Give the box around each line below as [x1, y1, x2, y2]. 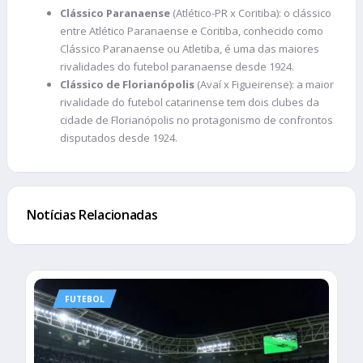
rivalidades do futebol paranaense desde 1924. [60, 59, 294, 75]
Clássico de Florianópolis [60, 77, 194, 92]
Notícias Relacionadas [27, 206, 158, 224]
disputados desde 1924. [60, 130, 177, 146]
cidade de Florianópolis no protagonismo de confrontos [60, 113, 333, 128]
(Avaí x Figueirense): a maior [194, 77, 334, 92]
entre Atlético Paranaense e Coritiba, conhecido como [60, 23, 323, 39]
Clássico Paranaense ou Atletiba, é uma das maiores [60, 41, 319, 57]
